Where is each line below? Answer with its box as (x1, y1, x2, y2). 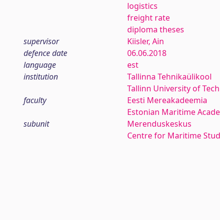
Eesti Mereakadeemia (127, 95, 207, 106)
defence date (24, 48, 67, 58)
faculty (24, 95, 46, 106)
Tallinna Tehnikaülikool (127, 71, 212, 82)
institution (24, 71, 58, 82)
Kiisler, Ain (127, 36, 164, 47)
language (24, 59, 56, 70)
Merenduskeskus (127, 118, 192, 129)
